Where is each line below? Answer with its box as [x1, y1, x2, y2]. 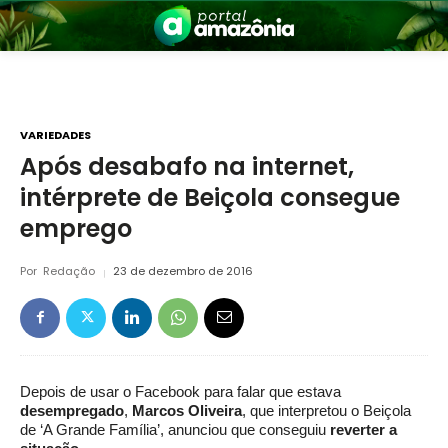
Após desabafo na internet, [20, 150, 354, 184]
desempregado [20, 402, 124, 420]
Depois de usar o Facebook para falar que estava [20, 383, 341, 401]
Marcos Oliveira [132, 402, 242, 420]
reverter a [330, 421, 397, 439]
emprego [20, 212, 132, 246]
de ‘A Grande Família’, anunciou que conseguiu [20, 421, 330, 439]
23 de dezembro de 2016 [113, 263, 253, 280]
